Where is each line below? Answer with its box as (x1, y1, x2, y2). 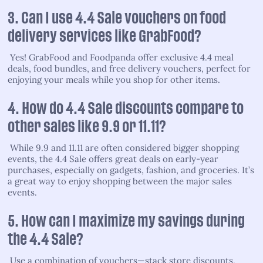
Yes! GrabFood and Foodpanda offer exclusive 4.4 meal (8, 51, 234, 63)
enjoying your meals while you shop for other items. (8, 73, 220, 85)
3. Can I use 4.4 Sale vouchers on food (8, 11, 226, 25)
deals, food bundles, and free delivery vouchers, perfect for (8, 62, 251, 74)
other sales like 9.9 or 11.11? (8, 120, 166, 133)
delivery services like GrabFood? (8, 29, 201, 43)
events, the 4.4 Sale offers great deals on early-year (8, 153, 218, 164)
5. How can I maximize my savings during (8, 214, 245, 228)
